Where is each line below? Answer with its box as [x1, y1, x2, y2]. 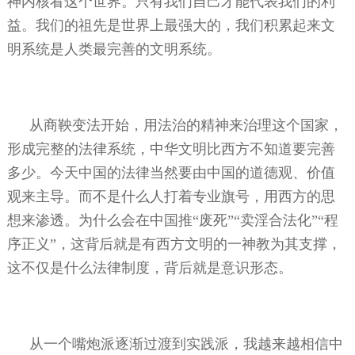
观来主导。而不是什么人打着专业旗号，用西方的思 [6, 188, 335, 204]
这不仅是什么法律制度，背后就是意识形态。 [6, 259, 292, 276]
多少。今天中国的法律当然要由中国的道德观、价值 [6, 164, 335, 181]
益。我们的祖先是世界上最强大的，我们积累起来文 [6, 17, 335, 33]
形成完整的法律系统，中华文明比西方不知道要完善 [6, 140, 335, 157]
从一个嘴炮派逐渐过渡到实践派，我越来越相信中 [29, 335, 343, 352]
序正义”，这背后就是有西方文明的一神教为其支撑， [6, 235, 342, 252]
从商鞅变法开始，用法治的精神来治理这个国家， [29, 116, 343, 133]
